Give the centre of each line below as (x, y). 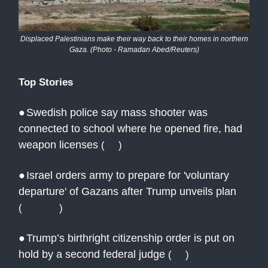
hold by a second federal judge (92, 255)
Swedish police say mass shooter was (117, 113)
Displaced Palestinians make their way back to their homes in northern (134, 39)
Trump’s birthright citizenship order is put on (130, 238)
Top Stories (46, 82)
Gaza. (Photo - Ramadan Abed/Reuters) (134, 50)
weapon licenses (60, 145)
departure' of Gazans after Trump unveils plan (127, 192)
